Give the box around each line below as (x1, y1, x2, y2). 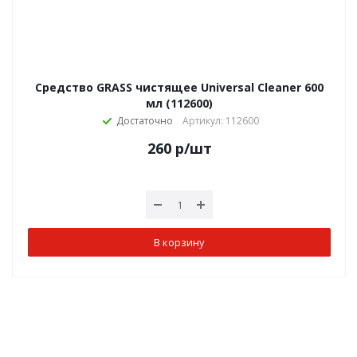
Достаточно (116, 114, 173, 127)
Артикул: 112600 (182, 114, 259, 127)
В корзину (154, 234, 205, 249)
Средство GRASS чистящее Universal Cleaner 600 (35, 80, 324, 95)
